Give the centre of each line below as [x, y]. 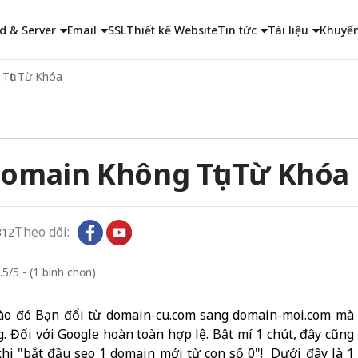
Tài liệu [288, 30]
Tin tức [237, 30]
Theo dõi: [42, 232]
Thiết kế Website [171, 30]
